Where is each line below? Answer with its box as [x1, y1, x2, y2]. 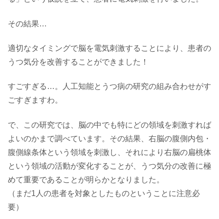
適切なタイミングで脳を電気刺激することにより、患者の [8, 44, 211, 53]
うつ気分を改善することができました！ [8, 58, 149, 66]
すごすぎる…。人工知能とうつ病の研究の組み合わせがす [8, 82, 211, 91]
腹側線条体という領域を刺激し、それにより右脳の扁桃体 [8, 148, 211, 156]
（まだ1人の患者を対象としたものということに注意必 [8, 189, 200, 197]
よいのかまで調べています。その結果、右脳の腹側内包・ [8, 134, 211, 143]
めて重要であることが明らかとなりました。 [8, 175, 164, 184]
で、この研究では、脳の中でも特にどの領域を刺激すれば [8, 120, 211, 129]
